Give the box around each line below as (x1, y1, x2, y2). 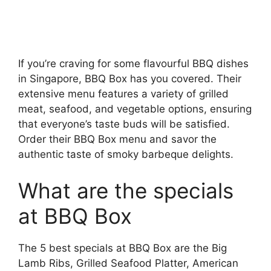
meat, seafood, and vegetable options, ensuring (18, 103, 252, 116)
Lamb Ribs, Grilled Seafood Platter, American (18, 256, 238, 269)
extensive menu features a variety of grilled (18, 88, 229, 100)
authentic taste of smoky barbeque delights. (18, 148, 233, 161)
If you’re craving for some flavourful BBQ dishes (18, 57, 249, 70)
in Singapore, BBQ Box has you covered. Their (18, 73, 241, 85)
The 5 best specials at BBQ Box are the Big (18, 241, 227, 254)
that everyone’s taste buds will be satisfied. (18, 118, 230, 131)
